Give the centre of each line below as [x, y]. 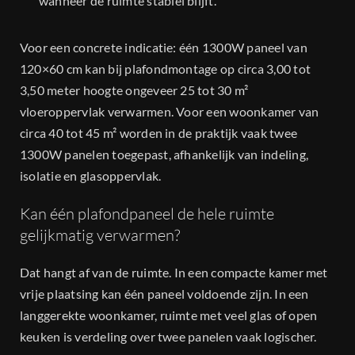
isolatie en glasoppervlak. [91, 176]
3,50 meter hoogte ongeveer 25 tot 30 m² [134, 90]
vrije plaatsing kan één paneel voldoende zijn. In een [164, 294]
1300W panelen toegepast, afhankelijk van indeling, [164, 155]
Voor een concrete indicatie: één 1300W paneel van [164, 48]
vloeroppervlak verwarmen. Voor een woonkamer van [170, 112]
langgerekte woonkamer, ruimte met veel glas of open [169, 315]
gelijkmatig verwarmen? [100, 235]
